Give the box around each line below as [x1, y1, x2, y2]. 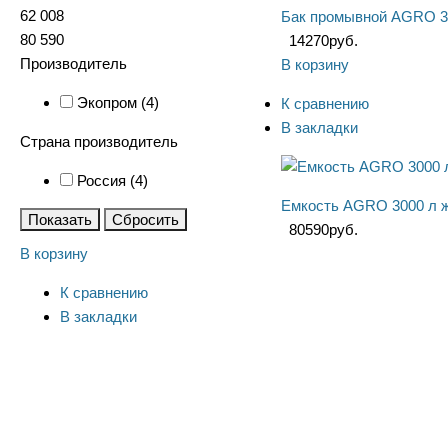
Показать [28, 211, 92, 228]
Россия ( [77, 172, 135, 189]
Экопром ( [77, 94, 146, 111]
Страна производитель [20, 133, 178, 150]
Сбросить [112, 211, 179, 228]
